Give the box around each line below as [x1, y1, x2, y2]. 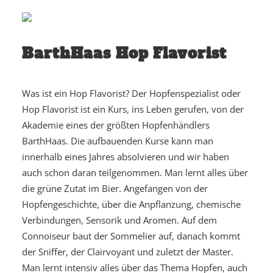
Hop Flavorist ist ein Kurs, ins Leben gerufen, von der [22, 103, 244, 115]
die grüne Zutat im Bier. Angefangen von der [22, 182, 208, 194]
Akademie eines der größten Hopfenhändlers [22, 119, 210, 131]
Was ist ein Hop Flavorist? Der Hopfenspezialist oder [22, 87, 241, 99]
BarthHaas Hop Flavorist [22, 43, 227, 63]
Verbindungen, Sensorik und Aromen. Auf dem [22, 214, 217, 226]
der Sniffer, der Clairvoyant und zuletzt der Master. [22, 246, 233, 258]
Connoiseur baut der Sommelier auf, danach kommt [22, 230, 240, 242]
